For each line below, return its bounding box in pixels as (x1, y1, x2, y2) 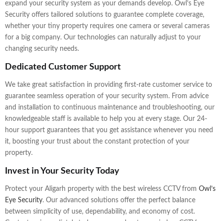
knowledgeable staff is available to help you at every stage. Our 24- (5, 115, 207, 123)
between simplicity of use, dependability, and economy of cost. (5, 208, 195, 216)
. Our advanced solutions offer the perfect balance (42, 197, 195, 204)
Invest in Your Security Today (5, 166, 119, 176)
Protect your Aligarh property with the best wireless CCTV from (5, 185, 199, 193)
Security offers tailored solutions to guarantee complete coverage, (5, 11, 204, 19)
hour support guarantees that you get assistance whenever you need (5, 127, 213, 134)
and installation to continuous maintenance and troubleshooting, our (5, 104, 215, 111)
